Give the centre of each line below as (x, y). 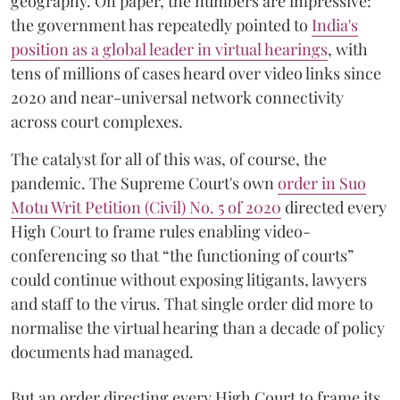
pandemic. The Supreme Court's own (144, 183)
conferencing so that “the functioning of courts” (182, 255)
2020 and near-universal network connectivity (177, 97)
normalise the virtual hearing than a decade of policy (198, 328)
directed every (334, 207)
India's (335, 25)
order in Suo (322, 183)
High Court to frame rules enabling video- (161, 231)
